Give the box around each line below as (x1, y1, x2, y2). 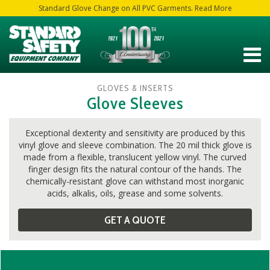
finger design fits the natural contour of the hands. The (28, 163, 242, 175)
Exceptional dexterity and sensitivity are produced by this (25, 127, 245, 139)
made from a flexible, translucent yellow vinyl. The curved (24, 151, 246, 163)
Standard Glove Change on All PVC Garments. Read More (38, 3, 232, 13)
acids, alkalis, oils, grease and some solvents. (47, 187, 223, 199)
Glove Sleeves (87, 92, 183, 113)
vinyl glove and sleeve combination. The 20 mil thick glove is (18, 139, 252, 151)
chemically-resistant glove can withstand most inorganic (26, 175, 244, 187)
